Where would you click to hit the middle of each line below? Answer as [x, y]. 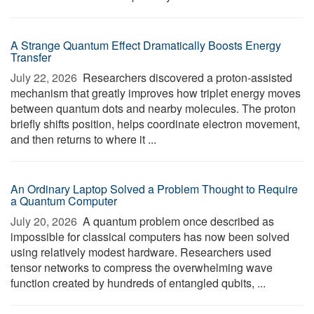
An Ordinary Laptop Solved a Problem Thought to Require [154, 189]
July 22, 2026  [45, 77]
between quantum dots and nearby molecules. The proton [153, 108]
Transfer [31, 57]
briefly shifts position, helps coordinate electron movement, [155, 124]
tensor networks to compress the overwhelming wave [142, 267]
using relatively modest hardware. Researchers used [141, 252]
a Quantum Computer [64, 201]
